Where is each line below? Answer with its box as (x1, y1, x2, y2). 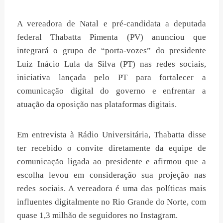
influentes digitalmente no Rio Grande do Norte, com (17, 197, 206, 207)
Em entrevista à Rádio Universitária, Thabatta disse (17, 129, 206, 139)
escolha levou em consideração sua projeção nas (17, 170, 206, 180)
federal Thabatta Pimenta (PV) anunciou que (17, 32, 206, 42)
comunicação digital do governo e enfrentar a (17, 86, 206, 96)
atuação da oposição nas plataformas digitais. (17, 99, 177, 109)
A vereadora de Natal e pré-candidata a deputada (17, 18, 206, 28)
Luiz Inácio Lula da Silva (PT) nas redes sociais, (17, 59, 206, 69)
